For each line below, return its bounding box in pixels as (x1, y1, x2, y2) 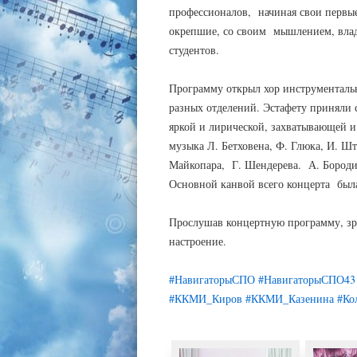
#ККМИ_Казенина (245, 291, 334, 306)
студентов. (169, 42, 219, 57)
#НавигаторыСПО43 (258, 272, 355, 287)
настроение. (169, 233, 226, 249)
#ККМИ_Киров (169, 291, 242, 306)
